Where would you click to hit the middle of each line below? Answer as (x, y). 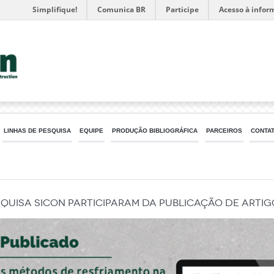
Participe (182, 9)
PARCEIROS (224, 131)
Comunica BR (121, 9)
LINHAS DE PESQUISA (37, 131)
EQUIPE (91, 131)
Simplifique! (55, 9)
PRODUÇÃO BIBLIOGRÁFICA (155, 131)
